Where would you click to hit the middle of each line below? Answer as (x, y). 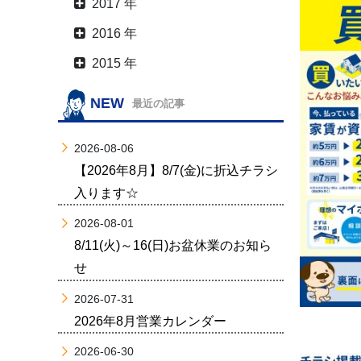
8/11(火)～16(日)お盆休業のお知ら (173, 245)
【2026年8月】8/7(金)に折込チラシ (176, 170)
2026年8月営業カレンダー (150, 321)
